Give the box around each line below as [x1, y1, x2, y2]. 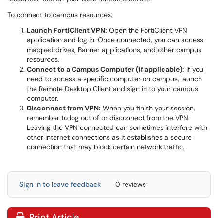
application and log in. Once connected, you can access [27, 36, 203, 44]
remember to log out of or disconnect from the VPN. [27, 113, 190, 122]
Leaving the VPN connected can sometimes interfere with [27, 123, 207, 132]
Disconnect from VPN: [27, 104, 101, 112]
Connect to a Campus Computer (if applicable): [27, 65, 184, 73]
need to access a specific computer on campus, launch [27, 74, 202, 83]
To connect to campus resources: [7, 10, 112, 19]
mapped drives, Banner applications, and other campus [27, 45, 201, 54]
